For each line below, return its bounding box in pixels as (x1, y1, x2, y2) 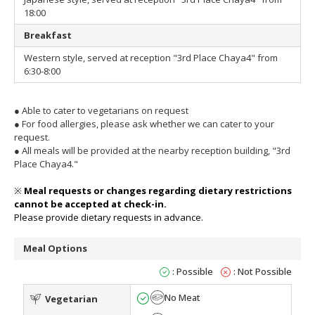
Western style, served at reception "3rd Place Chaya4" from (24, 51, 278, 64)
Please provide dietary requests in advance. (14, 210, 203, 224)
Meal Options (23, 242, 87, 255)
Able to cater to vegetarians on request (22, 103, 188, 117)
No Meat (164, 291, 200, 304)
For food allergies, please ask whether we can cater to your (22, 117, 274, 130)
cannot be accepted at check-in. (14, 197, 167, 210)
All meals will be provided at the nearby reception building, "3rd (22, 143, 290, 157)
